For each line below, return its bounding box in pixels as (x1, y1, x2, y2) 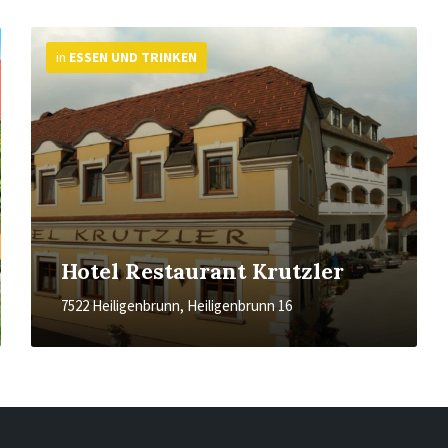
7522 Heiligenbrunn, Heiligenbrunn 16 (60, 296, 292, 315)
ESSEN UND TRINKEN (68, 48, 197, 66)
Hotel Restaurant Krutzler (60, 257, 344, 285)
